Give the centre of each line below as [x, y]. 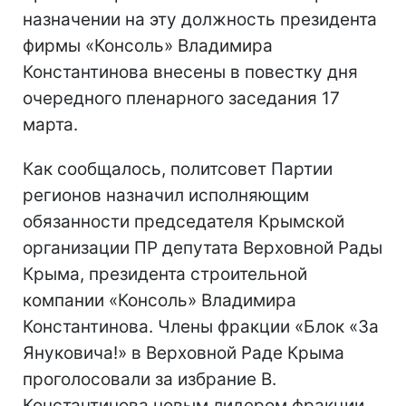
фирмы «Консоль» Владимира [148, 46]
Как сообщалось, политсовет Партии [178, 169]
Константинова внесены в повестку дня [190, 72]
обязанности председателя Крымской [184, 222]
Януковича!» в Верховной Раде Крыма [184, 353]
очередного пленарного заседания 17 [181, 98]
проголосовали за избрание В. [150, 379]
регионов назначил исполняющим [166, 195]
